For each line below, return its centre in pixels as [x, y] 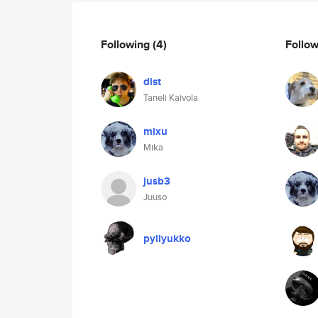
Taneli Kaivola [171, 98]
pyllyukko [167, 238]
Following [127, 44]
